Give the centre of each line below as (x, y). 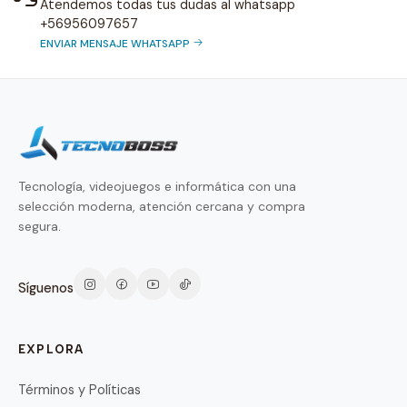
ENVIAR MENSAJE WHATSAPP (115, 43)
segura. (40, 227)
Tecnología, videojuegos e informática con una (157, 187)
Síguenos (46, 288)
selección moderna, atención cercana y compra (162, 207)
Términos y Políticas (79, 390)
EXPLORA (51, 350)
